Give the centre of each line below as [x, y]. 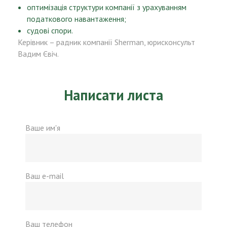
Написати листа [113, 95]
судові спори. [50, 30]
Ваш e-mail [45, 176]
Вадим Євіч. [38, 54]
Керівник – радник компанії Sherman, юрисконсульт [106, 42]
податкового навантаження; [77, 19]
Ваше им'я [43, 128]
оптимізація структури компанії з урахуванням [107, 7]
